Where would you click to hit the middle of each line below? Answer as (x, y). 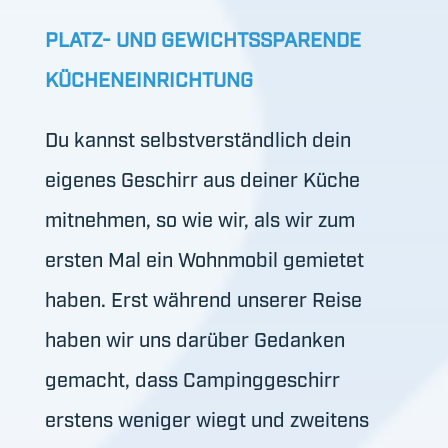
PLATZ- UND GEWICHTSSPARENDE (202, 38)
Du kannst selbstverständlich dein (197, 138)
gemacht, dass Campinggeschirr (192, 378)
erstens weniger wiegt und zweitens (206, 418)
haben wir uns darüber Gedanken (194, 338)
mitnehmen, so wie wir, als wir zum (199, 218)
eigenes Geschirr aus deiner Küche (202, 178)
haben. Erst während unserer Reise (203, 298)
